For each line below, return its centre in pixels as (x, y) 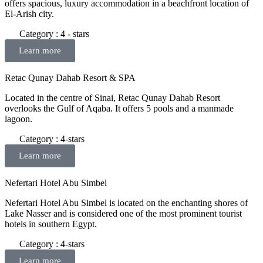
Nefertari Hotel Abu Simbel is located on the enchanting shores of (126, 203)
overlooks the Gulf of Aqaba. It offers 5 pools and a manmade (119, 108)
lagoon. (18, 119)
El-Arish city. (29, 14)
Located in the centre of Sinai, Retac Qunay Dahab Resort (112, 97)
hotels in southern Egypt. (51, 224)
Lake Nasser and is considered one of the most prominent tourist (123, 213)
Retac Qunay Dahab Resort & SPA (70, 77)
